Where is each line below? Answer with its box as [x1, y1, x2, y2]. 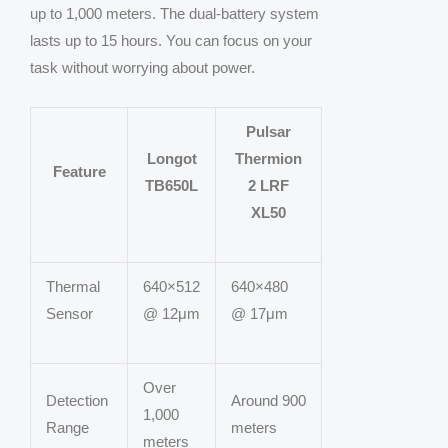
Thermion [235, 149, 302, 167]
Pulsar [246, 122, 291, 140]
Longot [146, 149, 197, 167]
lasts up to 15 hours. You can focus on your [30, 31, 312, 49]
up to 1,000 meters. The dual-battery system [30, 4, 319, 22]
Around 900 [231, 391, 306, 409]
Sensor [46, 304, 93, 322]
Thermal [46, 277, 100, 295]
